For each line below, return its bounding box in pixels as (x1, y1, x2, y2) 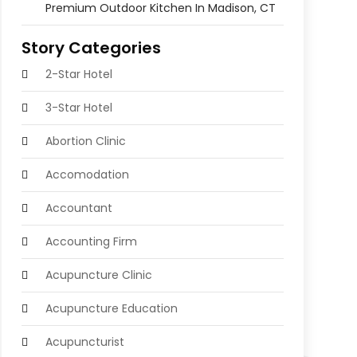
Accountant (45, 200, 112, 217)
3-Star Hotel (45, 100, 112, 116)
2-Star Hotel (45, 66, 112, 83)
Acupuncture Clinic (45, 267, 152, 284)
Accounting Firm (45, 233, 137, 250)
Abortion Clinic (45, 133, 126, 150)
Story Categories (21, 37, 161, 60)
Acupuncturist (45, 334, 124, 351)
